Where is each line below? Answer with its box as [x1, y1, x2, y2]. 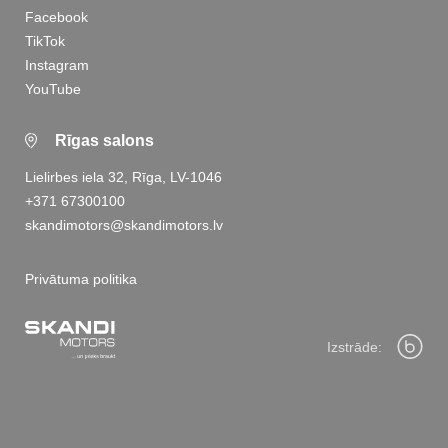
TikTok [25, 33, 65, 50]
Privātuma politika [25, 271, 137, 288]
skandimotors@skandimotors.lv [25, 217, 223, 234]
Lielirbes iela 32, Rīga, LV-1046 [25, 169, 222, 186]
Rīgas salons [55, 132, 154, 150]
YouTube [25, 81, 81, 98]
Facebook [25, 9, 88, 26]
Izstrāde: [327, 339, 382, 356]
